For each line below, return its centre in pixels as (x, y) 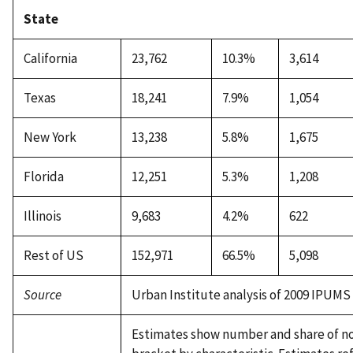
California (50, 59)
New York (50, 137)
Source (42, 295)
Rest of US (53, 256)
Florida (43, 177)
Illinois (42, 216)
